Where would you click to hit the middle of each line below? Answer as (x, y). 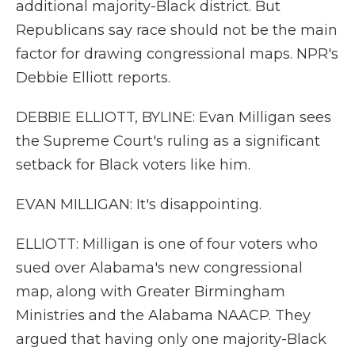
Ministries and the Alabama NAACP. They (163, 315)
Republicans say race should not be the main (177, 30)
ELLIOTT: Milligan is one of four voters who (167, 244)
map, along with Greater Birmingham (151, 292)
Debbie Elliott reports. (93, 78)
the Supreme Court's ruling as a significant (168, 141)
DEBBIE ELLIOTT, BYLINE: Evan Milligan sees (174, 117)
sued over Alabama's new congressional (159, 268)
